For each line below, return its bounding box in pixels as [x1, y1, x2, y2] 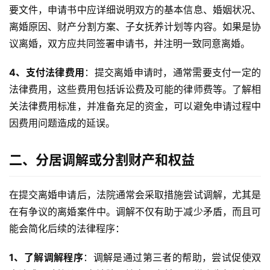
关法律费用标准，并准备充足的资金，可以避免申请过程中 [9, 100, 261, 113]
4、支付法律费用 [9, 66, 85, 79]
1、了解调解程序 [9, 251, 84, 264]
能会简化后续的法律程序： [9, 222, 125, 235]
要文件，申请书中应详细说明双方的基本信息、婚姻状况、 [9, 4, 261, 16]
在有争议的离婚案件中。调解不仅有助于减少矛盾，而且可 [9, 206, 261, 218]
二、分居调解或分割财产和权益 [9, 152, 195, 168]
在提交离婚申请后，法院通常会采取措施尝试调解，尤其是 [9, 189, 261, 201]
